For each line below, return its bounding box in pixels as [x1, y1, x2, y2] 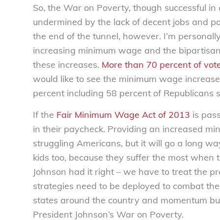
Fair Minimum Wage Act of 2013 [56, 109, 190, 121]
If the [33, 109, 56, 121]
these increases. [33, 58, 102, 70]
